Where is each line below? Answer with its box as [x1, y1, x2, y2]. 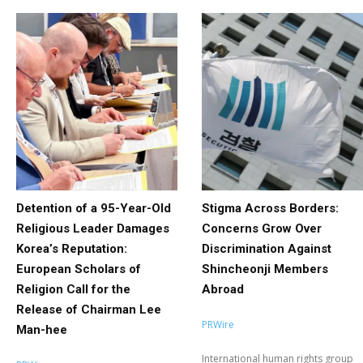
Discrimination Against [202, 241, 331, 256]
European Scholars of [16, 261, 141, 276]
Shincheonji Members [202, 261, 328, 276]
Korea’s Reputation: [16, 241, 127, 256]
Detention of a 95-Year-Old [16, 200, 171, 216]
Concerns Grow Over [202, 220, 322, 236]
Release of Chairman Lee [16, 301, 161, 317]
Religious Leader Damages [16, 220, 169, 236]
